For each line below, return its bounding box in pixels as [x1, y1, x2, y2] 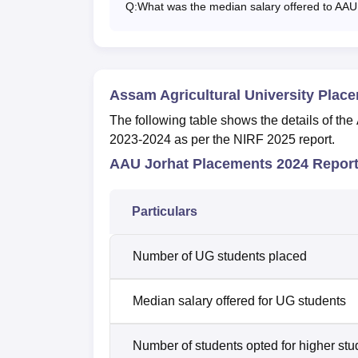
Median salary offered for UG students [133, 293, 349, 308]
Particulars [132, 204, 197, 218]
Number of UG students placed [133, 249, 310, 263]
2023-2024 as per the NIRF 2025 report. [109, 132, 335, 146]
